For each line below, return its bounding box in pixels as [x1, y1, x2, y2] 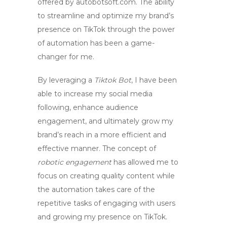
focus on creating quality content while [37, 171, 175, 180]
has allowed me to [111, 158, 178, 167]
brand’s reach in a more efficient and [37, 130, 166, 139]
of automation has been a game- [37, 39, 155, 48]
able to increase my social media [37, 89, 153, 98]
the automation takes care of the [37, 185, 155, 194]
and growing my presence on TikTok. [37, 212, 167, 221]
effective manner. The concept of [37, 144, 156, 153]
